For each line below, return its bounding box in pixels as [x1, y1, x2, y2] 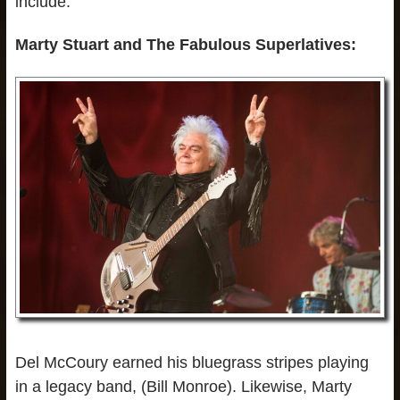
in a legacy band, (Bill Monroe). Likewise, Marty [14, 377, 352, 396]
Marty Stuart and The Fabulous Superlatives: [14, 36, 356, 54]
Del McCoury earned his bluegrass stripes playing [14, 353, 369, 371]
